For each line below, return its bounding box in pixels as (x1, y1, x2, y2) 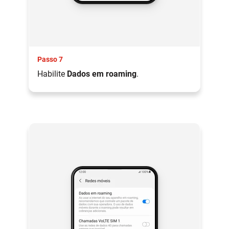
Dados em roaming (67, 69, 136, 79)
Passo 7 (37, 55, 63, 64)
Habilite (37, 69, 67, 79)
